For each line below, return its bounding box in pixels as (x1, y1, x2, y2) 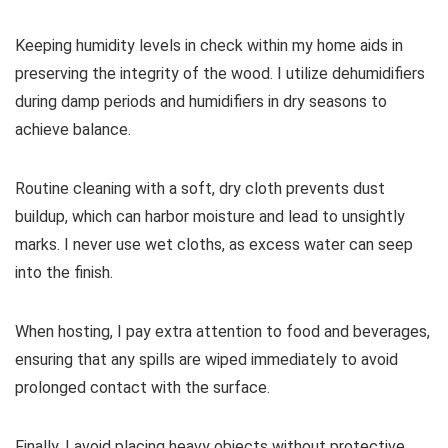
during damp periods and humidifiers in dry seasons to (15, 92, 387, 112)
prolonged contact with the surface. (15, 378, 270, 398)
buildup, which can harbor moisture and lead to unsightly (15, 207, 405, 227)
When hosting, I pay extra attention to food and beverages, (15, 322, 430, 342)
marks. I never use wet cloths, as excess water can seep (15, 235, 413, 255)
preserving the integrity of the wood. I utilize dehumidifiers (15, 64, 425, 84)
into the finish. (15, 263, 113, 283)
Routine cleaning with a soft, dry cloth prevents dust (15, 179, 385, 199)
